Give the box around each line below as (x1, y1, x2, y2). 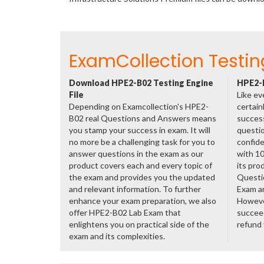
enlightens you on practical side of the (69, 219, 209, 229)
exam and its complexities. (69, 231, 165, 241)
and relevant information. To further (69, 184, 201, 194)
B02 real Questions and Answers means (69, 113, 216, 123)
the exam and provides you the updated (69, 172, 215, 182)
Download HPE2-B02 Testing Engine (69, 78, 213, 88)
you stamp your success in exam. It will (69, 125, 210, 135)
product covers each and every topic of (69, 160, 212, 170)
